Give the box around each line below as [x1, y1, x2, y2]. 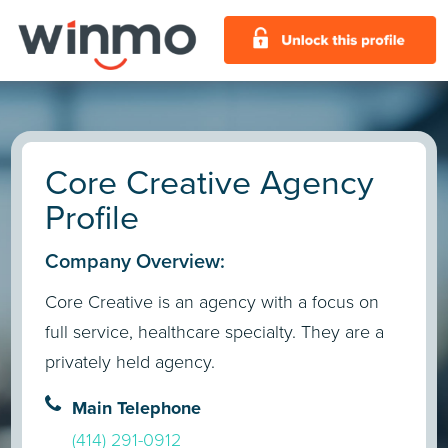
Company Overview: [45, 246, 226, 276]
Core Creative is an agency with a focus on [45, 289, 380, 316]
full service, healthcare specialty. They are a [45, 319, 385, 346]
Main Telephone [72, 394, 202, 421]
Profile [45, 192, 140, 243]
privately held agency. [45, 349, 216, 376]
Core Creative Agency [45, 157, 375, 208]
